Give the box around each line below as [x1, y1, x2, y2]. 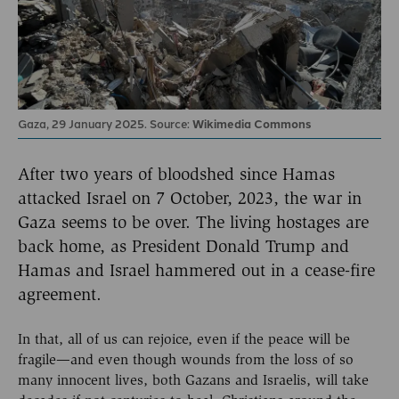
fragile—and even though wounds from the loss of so [18, 351, 354, 369]
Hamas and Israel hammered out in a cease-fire [18, 259, 375, 281]
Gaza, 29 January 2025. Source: [18, 115, 192, 133]
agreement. [18, 283, 102, 305]
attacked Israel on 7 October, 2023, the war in [18, 187, 362, 208]
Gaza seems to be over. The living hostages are [18, 211, 369, 232]
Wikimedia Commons [192, 115, 311, 133]
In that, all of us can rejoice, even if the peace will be [18, 330, 350, 348]
